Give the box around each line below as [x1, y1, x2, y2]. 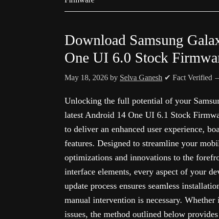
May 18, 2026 [65, 73, 108, 82]
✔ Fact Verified [162, 73, 214, 82]
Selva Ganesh [120, 73, 162, 82]
